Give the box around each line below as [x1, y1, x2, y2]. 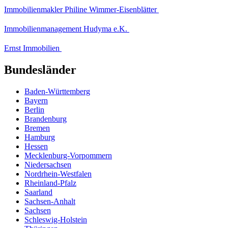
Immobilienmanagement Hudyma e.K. [4, 24, 129, 33]
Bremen [24, 123, 50, 132]
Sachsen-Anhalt [24, 196, 75, 206]
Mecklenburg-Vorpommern [24, 151, 112, 160]
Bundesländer [4, 63, 76, 76]
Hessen [24, 141, 48, 151]
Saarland [24, 187, 52, 196]
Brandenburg [24, 114, 67, 123]
